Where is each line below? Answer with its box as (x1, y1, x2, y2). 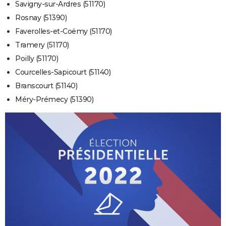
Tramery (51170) (15, 40, 69, 50)
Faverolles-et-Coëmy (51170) (15, 27, 112, 36)
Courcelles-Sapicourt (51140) (15, 68, 110, 77)
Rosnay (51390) (15, 13, 67, 23)
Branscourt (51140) (15, 81, 77, 91)
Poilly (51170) (15, 54, 58, 64)
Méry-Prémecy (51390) (15, 95, 93, 104)
